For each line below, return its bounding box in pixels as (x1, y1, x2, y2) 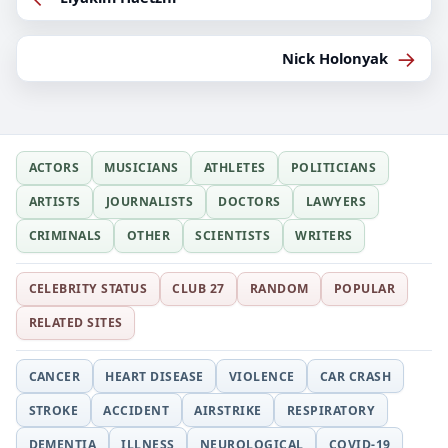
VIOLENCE (228, 367, 295, 385)
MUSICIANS (104, 159, 179, 177)
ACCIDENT (103, 401, 170, 419)
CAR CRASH (319, 367, 392, 385)
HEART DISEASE (105, 367, 204, 385)
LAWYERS (305, 193, 367, 211)
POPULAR (333, 280, 396, 298)
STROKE (28, 401, 79, 419)
